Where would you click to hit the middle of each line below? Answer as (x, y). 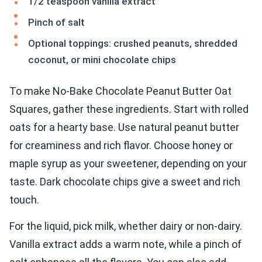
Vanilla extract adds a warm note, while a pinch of (125, 244)
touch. (24, 200)
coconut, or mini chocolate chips (102, 60)
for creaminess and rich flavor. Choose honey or (121, 146)
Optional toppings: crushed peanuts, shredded (133, 44)
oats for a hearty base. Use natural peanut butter (124, 127)
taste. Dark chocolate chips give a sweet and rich (125, 182)
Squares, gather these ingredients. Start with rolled (129, 109)
